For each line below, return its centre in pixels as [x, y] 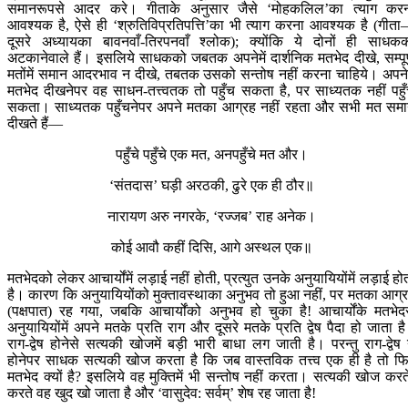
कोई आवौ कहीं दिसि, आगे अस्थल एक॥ [211, 248]
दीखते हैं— [35, 124]
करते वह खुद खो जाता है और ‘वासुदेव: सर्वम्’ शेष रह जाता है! [162, 393]
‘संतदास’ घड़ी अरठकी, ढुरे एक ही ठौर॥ [211, 186]
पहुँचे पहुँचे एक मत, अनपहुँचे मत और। [211, 155]
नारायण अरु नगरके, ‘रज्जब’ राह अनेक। [211, 217]
